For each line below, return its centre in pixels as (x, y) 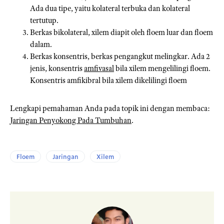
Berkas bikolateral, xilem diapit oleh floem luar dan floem (121, 33)
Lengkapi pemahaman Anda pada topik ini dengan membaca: (110, 109)
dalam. (41, 45)
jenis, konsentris (57, 69)
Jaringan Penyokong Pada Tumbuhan (71, 121)
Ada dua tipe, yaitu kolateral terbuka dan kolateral (110, 9)
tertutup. (44, 21)
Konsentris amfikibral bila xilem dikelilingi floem (108, 81)
